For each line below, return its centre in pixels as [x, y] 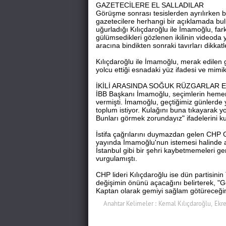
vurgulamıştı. [116, 159]
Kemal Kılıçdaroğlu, [185, 204]
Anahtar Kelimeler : [130, 204]
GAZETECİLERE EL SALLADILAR [150, 5]
